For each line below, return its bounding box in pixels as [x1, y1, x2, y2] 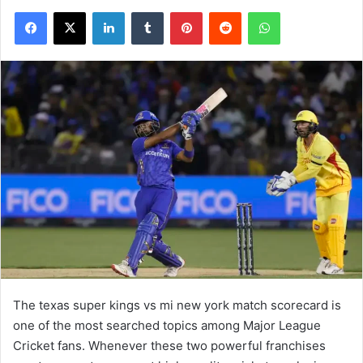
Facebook [46, 5, 96, 18]
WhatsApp [280, 5, 331, 18]
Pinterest [202, 5, 248, 18]
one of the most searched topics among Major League [13, 317, 321, 333]
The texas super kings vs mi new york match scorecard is [13, 297, 341, 313]
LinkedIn [124, 5, 166, 18]
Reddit [241, 5, 273, 18]
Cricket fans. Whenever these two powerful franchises [13, 337, 326, 353]
